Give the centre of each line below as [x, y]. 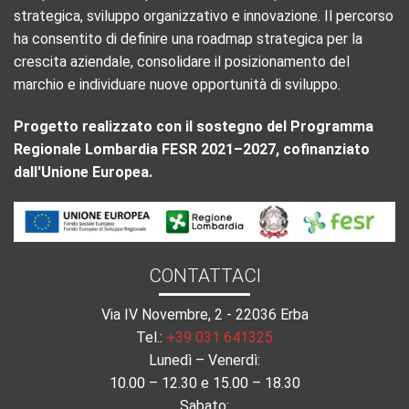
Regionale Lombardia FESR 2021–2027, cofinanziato [192, 149]
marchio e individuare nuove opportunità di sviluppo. [177, 84]
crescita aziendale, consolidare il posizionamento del [182, 61]
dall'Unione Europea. [83, 172]
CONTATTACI [204, 276]
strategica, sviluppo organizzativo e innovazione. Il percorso [204, 16]
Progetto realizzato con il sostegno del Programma [194, 126]
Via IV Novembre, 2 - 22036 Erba [204, 314]
